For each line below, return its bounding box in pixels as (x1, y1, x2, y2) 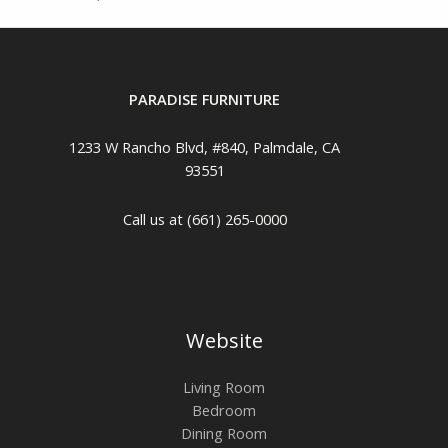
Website (185, 327, 263, 355)
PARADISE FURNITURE (129, 88, 281, 109)
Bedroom (192, 400, 256, 421)
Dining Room (181, 423, 267, 444)
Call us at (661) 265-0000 (122, 208, 287, 229)
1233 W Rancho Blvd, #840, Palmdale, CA (69, 137, 341, 158)
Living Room (183, 377, 265, 398)
